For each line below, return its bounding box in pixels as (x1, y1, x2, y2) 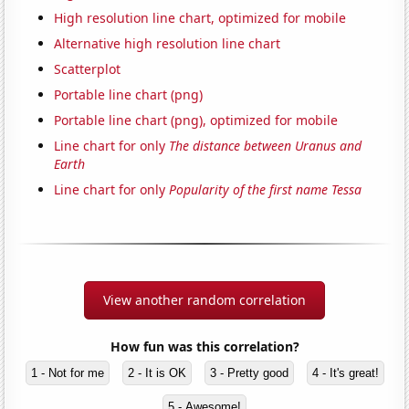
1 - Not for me (30, 365, 104, 380)
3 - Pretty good (209, 365, 288, 380)
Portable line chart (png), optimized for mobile (54, 110, 339, 129)
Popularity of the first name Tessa (169, 180, 362, 198)
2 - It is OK (127, 365, 186, 380)
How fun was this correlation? (110, 337, 299, 355)
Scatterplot (54, 59, 121, 78)
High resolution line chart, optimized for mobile (54, 8, 347, 26)
